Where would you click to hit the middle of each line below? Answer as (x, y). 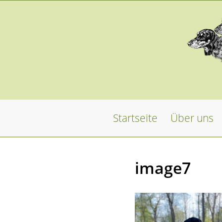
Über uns (192, 118)
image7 (163, 168)
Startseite (135, 118)
